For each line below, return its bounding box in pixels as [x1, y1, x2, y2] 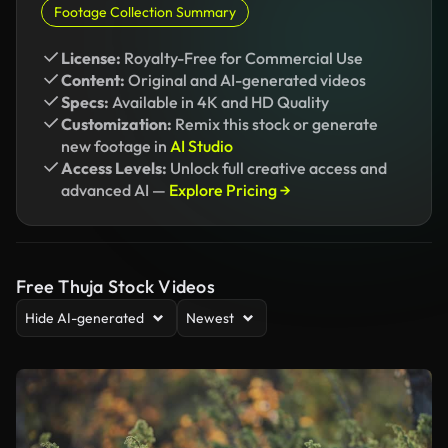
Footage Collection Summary [54, 3, 236, 21]
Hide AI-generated [25, 309, 144, 327]
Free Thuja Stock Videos [16, 275, 215, 298]
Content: [61, 70, 125, 90]
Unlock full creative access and [167, 158, 387, 178]
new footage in [61, 136, 170, 156]
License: [61, 48, 121, 68]
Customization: [61, 114, 172, 134]
